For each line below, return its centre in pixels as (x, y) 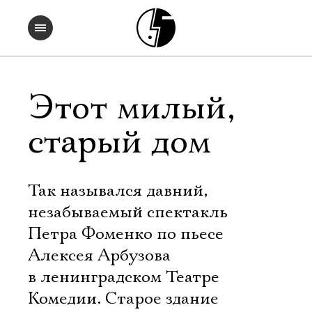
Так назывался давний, (118, 191)
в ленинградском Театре (124, 277)
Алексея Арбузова (99, 256)
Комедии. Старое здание (123, 299)
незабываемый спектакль (128, 212)
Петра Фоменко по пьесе (126, 234)
